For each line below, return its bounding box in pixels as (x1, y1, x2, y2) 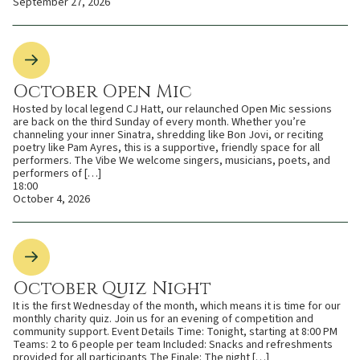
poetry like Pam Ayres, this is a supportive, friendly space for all (13, 139, 320, 156)
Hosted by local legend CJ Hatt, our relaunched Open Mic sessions (13, 100, 332, 117)
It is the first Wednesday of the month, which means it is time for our (13, 297, 341, 314)
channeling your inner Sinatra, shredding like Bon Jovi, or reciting (13, 126, 324, 143)
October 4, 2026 (13, 190, 90, 207)
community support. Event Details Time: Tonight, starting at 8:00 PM (13, 323, 337, 340)
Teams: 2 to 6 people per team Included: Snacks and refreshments (13, 336, 333, 353)
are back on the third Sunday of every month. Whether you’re (13, 113, 306, 130)
